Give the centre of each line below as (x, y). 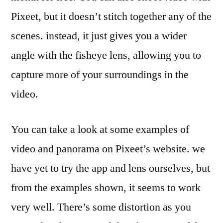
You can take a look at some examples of (100, 130)
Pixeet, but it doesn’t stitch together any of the (111, 17)
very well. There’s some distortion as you (101, 207)
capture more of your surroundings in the (100, 75)
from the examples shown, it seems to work (106, 188)
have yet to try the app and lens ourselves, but (111, 168)
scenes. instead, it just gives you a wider (99, 36)
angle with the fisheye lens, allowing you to (106, 56)
